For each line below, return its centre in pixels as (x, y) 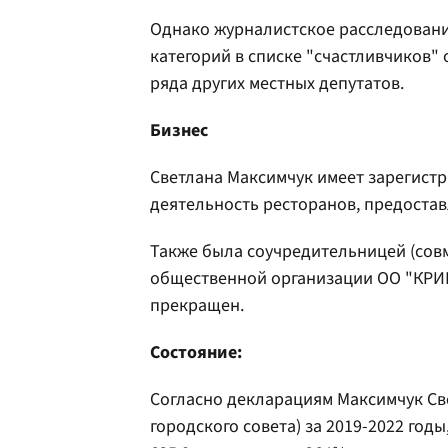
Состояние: (196, 352)
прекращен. (197, 305)
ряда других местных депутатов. (277, 83)
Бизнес (179, 130)
